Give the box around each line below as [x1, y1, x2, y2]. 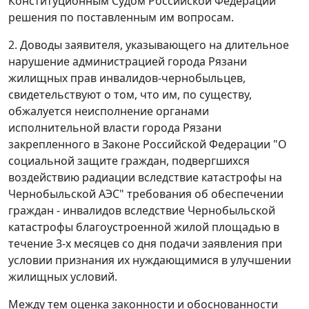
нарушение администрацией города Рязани [8, 54, 247, 70]
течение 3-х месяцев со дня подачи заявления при [8, 236, 282, 252]
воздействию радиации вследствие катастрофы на [8, 170, 282, 186]
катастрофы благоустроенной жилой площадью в [8, 219, 279, 235]
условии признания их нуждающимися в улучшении [8, 252, 291, 268]
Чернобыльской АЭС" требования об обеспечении [8, 186, 283, 202]
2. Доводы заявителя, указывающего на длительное [8, 37, 289, 53]
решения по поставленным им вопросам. [8, 10, 234, 26]
